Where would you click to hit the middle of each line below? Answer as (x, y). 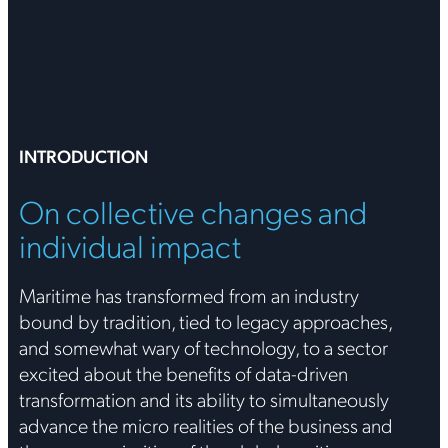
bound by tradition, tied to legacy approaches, (205, 321)
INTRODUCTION (83, 156)
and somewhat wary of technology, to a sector (203, 347)
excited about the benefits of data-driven (183, 373)
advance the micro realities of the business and (205, 425)
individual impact (129, 245)
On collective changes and (192, 211)
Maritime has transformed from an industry (188, 295)
